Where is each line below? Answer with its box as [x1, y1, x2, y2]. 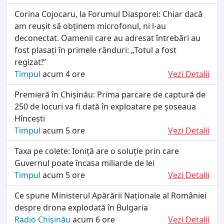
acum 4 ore [40, 68, 85, 79]
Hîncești [14, 112, 45, 124]
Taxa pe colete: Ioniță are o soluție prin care [14, 145, 179, 156]
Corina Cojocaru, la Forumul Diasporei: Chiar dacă [14, 8, 202, 19]
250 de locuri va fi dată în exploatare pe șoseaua [14, 100, 196, 112]
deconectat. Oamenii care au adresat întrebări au [14, 32, 200, 43]
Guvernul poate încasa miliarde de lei [14, 157, 154, 168]
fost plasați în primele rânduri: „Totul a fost [14, 44, 176, 55]
